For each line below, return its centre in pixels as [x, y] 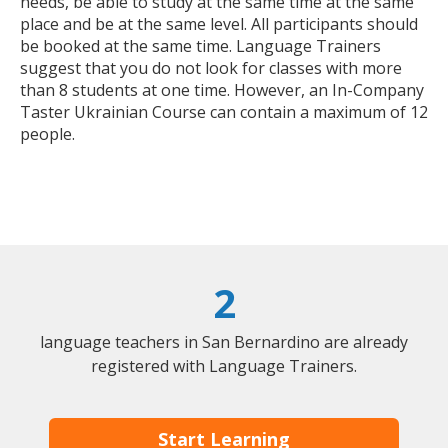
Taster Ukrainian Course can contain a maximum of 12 [224, 112]
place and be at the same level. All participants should [219, 24]
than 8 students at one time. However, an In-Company [222, 90]
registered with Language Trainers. [224, 366]
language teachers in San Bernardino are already [224, 342]
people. [47, 134]
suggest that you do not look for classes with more [211, 68]
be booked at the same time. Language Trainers [200, 46]
